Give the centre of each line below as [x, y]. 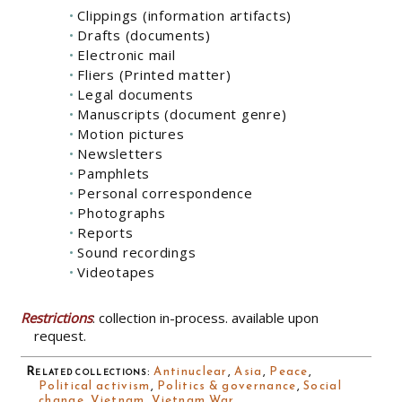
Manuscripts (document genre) [182, 114]
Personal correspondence [165, 193]
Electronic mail [127, 55]
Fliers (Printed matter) [154, 75]
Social [323, 386]
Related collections [87, 371]
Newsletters [120, 154]
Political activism [95, 386]
